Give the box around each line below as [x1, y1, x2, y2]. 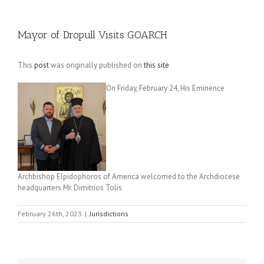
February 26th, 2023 [18, 209, 82, 218]
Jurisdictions [90, 209, 128, 218]
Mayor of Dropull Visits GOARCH [18, 28, 167, 41]
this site [144, 60, 169, 70]
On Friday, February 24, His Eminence [106, 83, 225, 93]
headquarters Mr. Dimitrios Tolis [18, 183, 122, 193]
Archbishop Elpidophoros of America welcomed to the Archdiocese [18, 171, 240, 181]
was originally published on [49, 60, 144, 70]
